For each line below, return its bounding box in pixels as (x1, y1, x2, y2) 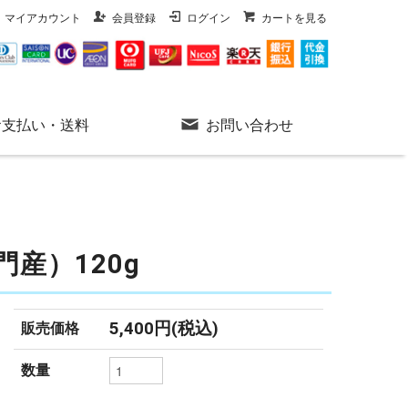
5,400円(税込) (109, 319, 219, 339)
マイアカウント (5, 12, 81, 25)
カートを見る (261, 12, 327, 25)
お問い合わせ (206, 117, 294, 135)
